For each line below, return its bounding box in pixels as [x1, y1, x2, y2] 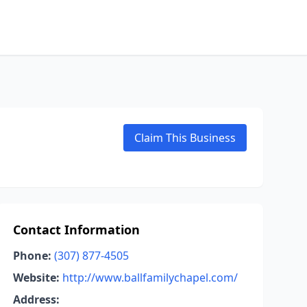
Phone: [12, 248, 51, 263]
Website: [12, 270, 60, 285]
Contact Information [12, 221, 140, 238]
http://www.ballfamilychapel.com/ [62, 270, 238, 285]
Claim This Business [134, 130, 236, 145]
